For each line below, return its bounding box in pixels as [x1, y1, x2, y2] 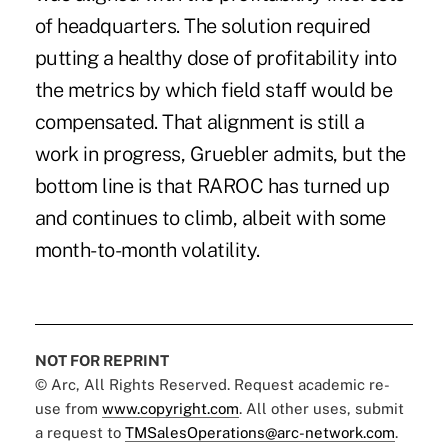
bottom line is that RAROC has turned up [34, 174, 390, 199]
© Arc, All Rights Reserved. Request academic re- [34, 376, 390, 394]
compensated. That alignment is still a [34, 110, 365, 135]
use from [34, 400, 102, 418]
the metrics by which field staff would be [34, 78, 393, 103]
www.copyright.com [101, 400, 239, 418]
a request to [34, 424, 125, 442]
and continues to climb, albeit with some [34, 206, 386, 231]
